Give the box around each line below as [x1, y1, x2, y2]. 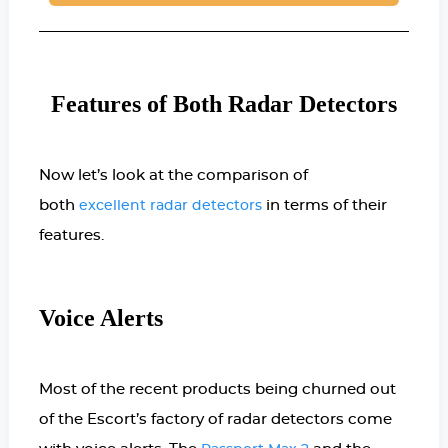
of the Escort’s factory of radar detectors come [38, 412, 392, 428]
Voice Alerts [38, 305, 163, 332]
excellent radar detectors [78, 199, 262, 214]
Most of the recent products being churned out [38, 382, 396, 398]
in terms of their [261, 198, 387, 214]
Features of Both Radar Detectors [50, 91, 397, 118]
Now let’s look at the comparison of [38, 168, 308, 184]
